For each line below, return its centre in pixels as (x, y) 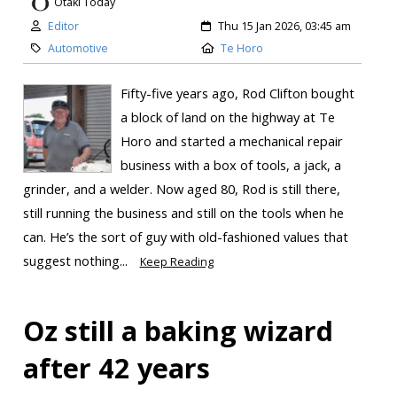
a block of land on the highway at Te (227, 117)
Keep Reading (176, 261)
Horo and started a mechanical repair (231, 140)
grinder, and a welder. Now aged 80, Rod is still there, (181, 188)
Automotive (78, 48)
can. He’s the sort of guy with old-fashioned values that (185, 236)
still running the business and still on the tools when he (183, 212)
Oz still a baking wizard (178, 330)
